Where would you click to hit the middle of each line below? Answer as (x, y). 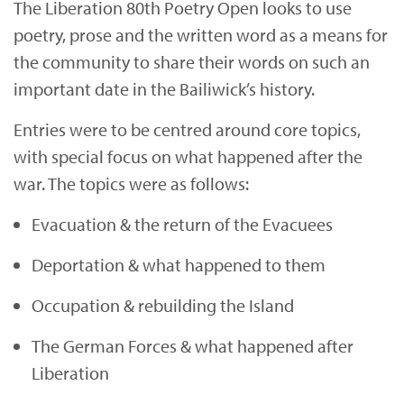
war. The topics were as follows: (132, 184)
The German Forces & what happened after (193, 346)
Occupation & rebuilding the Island (163, 305)
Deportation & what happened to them (179, 265)
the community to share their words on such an (192, 62)
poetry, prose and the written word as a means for (201, 35)
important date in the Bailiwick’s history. (165, 89)
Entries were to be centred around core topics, (188, 129)
